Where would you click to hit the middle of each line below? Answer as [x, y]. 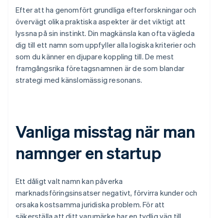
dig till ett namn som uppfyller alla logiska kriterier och [106, 45]
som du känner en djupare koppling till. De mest [95, 57]
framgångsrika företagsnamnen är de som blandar [100, 68]
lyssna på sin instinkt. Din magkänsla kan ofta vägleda [105, 33]
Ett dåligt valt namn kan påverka [69, 181]
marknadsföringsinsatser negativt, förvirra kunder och [107, 193]
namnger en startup [89, 153]
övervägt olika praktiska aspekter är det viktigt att [101, 22]
